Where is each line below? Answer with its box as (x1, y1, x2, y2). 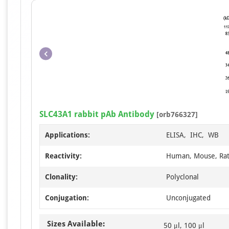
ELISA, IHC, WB (166, 131, 219, 140)
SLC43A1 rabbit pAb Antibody (39, 109, 154, 120)
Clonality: (45, 173, 78, 181)
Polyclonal (166, 173, 199, 181)
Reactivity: (45, 152, 82, 161)
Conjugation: (45, 194, 89, 202)
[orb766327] (154, 110, 198, 119)
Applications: (45, 131, 90, 140)
